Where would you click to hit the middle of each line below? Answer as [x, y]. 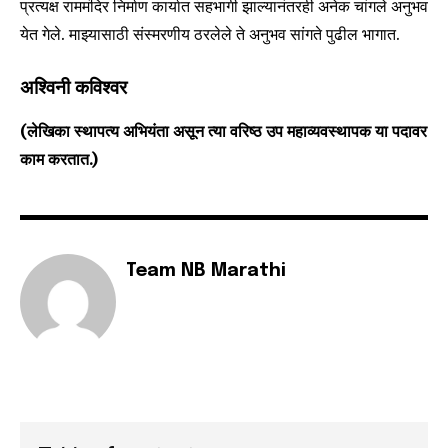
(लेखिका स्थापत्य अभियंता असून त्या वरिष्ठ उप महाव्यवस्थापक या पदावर [223, 131]
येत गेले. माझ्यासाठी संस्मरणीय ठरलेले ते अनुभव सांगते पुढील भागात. [210, 34]
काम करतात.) [59, 159]
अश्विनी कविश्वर [73, 89]
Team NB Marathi [206, 271]
